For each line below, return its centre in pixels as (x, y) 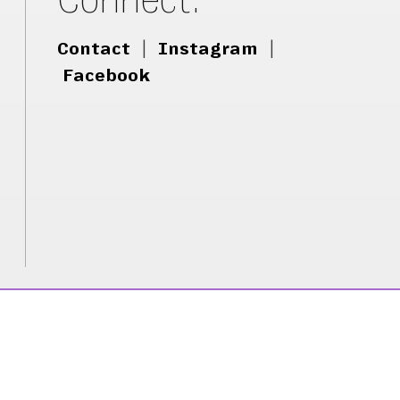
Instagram (208, 48)
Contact (94, 48)
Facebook (107, 75)
